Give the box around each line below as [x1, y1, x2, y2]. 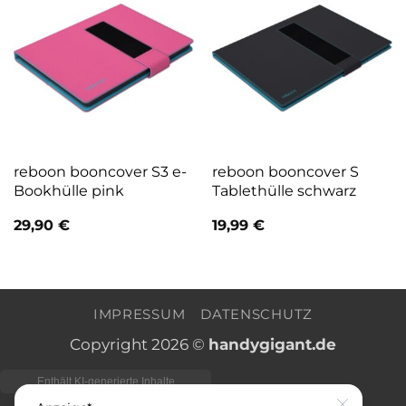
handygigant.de [208, 334, 336, 354]
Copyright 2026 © [70, 334, 208, 354]
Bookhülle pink [13, 180, 124, 199]
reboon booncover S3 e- [13, 161, 187, 180]
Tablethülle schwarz [211, 180, 356, 199]
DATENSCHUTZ [200, 306, 314, 324]
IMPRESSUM [92, 306, 186, 324]
